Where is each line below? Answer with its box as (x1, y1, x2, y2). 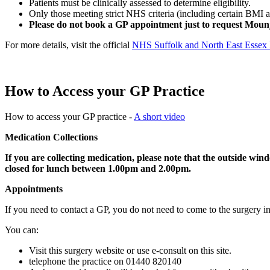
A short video (134, 111, 185, 122)
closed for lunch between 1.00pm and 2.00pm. (5, 163, 191, 174)
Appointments (5, 184, 63, 195)
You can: (5, 225, 41, 236)
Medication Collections (5, 132, 98, 143)
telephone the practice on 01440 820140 (29, 256, 184, 267)
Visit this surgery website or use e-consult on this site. (29, 245, 231, 256)
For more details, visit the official (5, 40, 132, 51)
